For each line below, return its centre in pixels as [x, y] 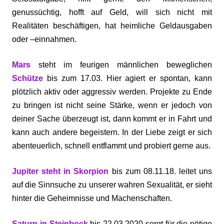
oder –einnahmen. [44, 39]
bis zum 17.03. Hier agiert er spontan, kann [127, 78]
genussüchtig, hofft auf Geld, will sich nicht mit [112, 12]
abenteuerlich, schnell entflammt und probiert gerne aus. [111, 146]
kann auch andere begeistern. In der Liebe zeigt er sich [112, 132]
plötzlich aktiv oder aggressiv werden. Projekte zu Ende [112, 92]
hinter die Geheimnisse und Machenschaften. [92, 198]
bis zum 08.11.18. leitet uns [160, 171]
